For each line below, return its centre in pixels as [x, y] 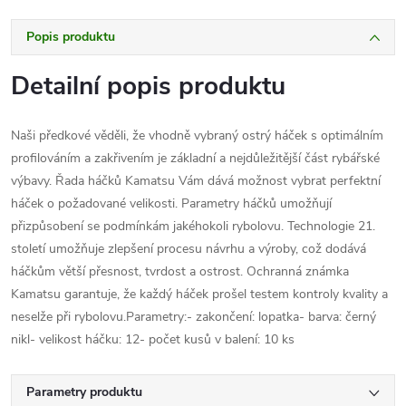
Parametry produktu [84, 391]
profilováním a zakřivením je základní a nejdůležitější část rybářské [195, 158]
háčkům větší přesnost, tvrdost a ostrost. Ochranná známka [180, 271]
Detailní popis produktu [148, 86]
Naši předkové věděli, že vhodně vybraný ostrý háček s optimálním [197, 135]
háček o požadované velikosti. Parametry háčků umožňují [171, 203]
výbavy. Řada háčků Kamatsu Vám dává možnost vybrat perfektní [196, 180]
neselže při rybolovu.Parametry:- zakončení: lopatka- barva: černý [193, 316]
